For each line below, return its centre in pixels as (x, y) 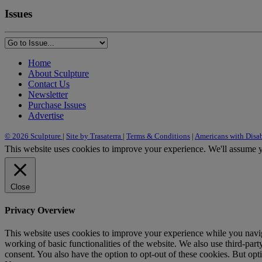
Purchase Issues (57, 105)
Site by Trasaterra (94, 136)
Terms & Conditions (158, 136)
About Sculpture (58, 73)
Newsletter (48, 94)
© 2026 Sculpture (34, 136)
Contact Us (49, 84)
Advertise (46, 115)
